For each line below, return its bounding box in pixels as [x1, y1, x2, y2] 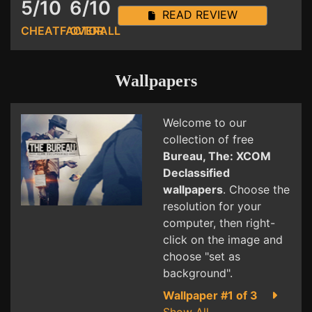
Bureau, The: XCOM [163, 149, 271, 164]
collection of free [163, 132, 253, 147]
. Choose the [223, 182, 290, 197]
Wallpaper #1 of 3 [163, 288, 258, 303]
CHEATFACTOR [21, 24, 104, 38]
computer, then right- [163, 216, 275, 231]
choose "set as [163, 249, 240, 264]
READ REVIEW [155, 8, 237, 22]
